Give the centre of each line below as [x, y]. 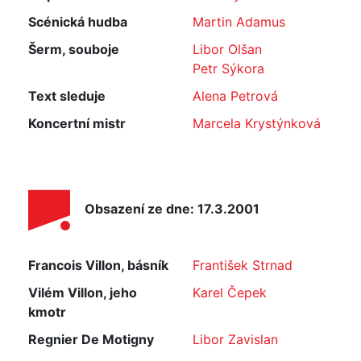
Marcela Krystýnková [257, 123]
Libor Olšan [227, 49]
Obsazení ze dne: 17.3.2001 [172, 209]
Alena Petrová [235, 96]
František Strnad [243, 265]
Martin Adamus [239, 22]
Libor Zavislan [235, 339]
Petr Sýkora [228, 68]
